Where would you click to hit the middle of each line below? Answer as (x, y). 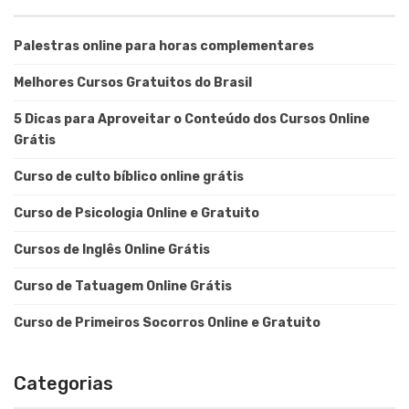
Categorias (63, 384)
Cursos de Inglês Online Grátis (112, 250)
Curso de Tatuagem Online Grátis (123, 287)
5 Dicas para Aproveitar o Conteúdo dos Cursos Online (192, 120)
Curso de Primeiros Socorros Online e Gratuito (167, 323)
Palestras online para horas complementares (164, 47)
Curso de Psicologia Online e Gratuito (136, 214)
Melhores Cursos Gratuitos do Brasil (133, 83)
